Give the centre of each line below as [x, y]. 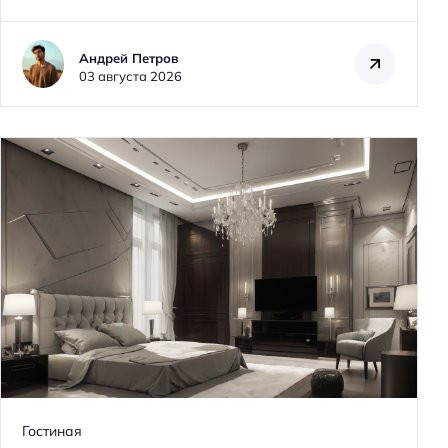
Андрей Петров [129, 57]
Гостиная [52, 431]
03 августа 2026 [130, 75]
